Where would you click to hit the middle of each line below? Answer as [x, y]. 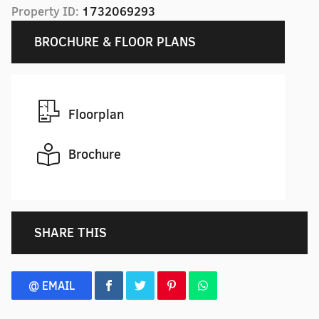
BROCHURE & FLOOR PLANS [115, 42]
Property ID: [47, 11]
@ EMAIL [52, 286]
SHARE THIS [70, 232]
